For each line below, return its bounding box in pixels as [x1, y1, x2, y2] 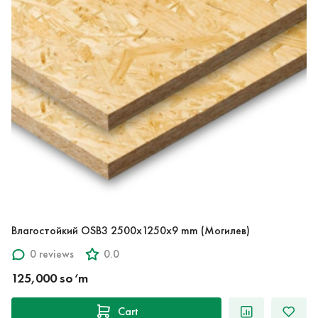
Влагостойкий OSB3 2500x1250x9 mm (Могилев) [11, 223, 250, 237]
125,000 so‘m [11, 270, 88, 286]
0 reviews [30, 247, 74, 261]
